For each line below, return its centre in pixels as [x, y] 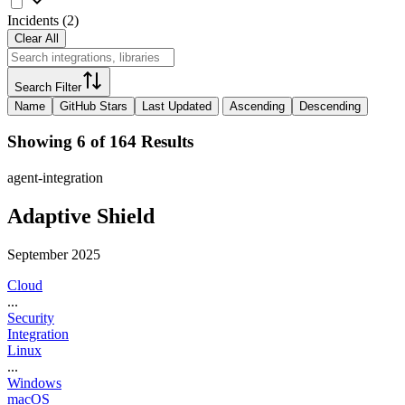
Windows [34, 383]
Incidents [33, 20]
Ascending [257, 106]
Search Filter [48, 87]
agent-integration [55, 178]
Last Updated [177, 106]
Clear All [37, 38]
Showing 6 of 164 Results [100, 142]
